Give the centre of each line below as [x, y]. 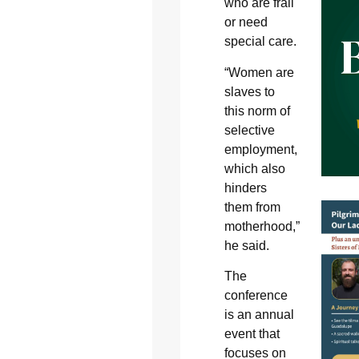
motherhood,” [262, 226]
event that [252, 334]
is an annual [259, 315]
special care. [260, 42]
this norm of [257, 111]
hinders [245, 188]
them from [252, 207]
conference [256, 296]
